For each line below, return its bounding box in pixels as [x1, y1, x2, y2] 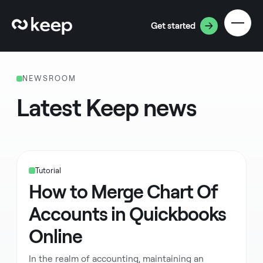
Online [29, 225, 82, 248]
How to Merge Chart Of [29, 181, 218, 203]
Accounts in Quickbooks [29, 203, 226, 225]
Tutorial [35, 166, 62, 175]
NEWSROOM [22, 74, 77, 83]
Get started [150, 21, 195, 32]
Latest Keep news [16, 94, 197, 122]
